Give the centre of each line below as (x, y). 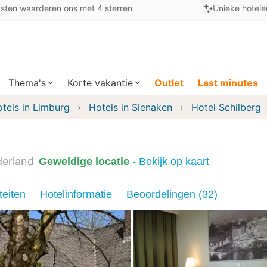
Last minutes (228, 83)
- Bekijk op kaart (174, 161)
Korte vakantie (100, 83)
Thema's (27, 83)
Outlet (169, 83)
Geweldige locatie (84, 161)
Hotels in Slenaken (131, 107)
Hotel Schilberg (226, 107)
